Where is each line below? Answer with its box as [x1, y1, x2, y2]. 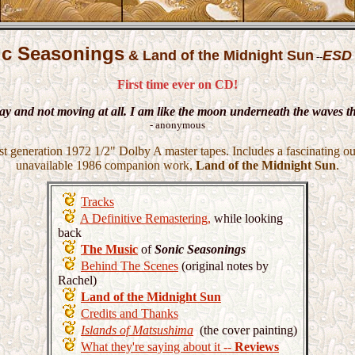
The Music [81, 242, 138, 256]
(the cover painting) [193, 323, 297, 337]
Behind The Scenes [81, 259, 178, 273]
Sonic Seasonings [155, 242, 246, 256]
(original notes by [178, 259, 269, 273]
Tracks [81, 195, 114, 208]
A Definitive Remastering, [80, 212, 211, 225]
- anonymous [150, 119, 205, 131]
